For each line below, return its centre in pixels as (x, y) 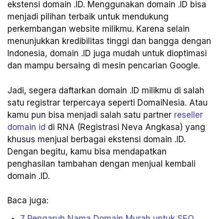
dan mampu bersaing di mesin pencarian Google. (104, 66)
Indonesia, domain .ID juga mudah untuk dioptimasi (107, 54)
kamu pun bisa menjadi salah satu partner (91, 115)
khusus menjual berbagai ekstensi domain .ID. (97, 139)
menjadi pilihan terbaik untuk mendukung (88, 17)
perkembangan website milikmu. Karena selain (99, 29)
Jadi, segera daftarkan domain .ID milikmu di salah (106, 90)
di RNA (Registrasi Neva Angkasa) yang (125, 127)
